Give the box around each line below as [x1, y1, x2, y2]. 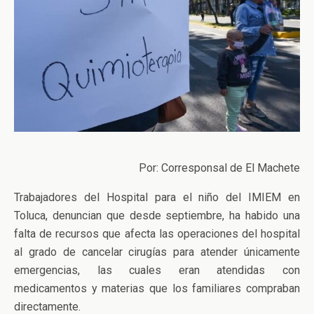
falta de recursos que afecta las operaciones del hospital [14, 226, 300, 240]
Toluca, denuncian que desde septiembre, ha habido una [14, 208, 300, 222]
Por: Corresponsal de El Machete [139, 161, 300, 175]
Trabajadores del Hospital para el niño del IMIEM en [14, 190, 300, 204]
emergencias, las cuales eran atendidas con [14, 263, 300, 277]
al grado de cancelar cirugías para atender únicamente [14, 245, 300, 259]
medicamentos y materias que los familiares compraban [14, 281, 300, 295]
